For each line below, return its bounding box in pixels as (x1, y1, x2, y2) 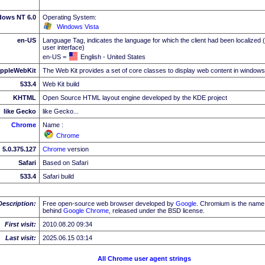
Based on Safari (43, 159, 88, 166)
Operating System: (43, 13, 96, 21)
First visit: (5, 220, 36, 228)
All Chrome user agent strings (98, 254, 191, 262)
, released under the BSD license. (109, 206, 205, 214)
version (66, 145, 89, 153)
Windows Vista (57, 22, 99, 30)
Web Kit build (43, 80, 79, 88)
